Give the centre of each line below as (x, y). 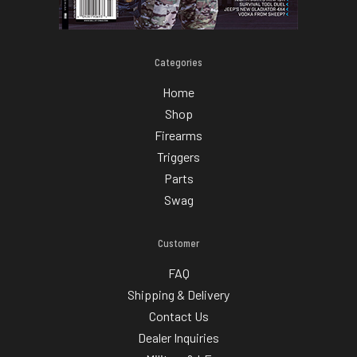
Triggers (178, 157)
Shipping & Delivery (178, 295)
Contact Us (178, 316)
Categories (178, 63)
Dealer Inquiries (178, 338)
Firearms (178, 135)
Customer (178, 243)
